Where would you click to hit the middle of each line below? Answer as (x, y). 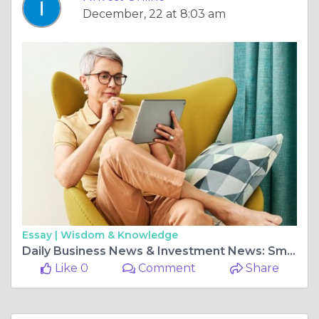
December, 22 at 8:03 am (154, 14)
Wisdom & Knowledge (119, 235)
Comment (166, 268)
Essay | (41, 235)
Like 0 (70, 268)
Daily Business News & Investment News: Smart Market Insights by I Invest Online (291, 251)
